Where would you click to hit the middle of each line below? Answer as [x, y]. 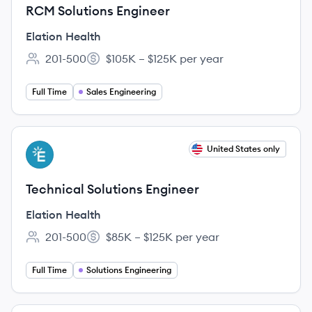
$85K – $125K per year [163, 237]
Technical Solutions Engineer [112, 189]
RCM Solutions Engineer [98, 11]
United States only [243, 149]
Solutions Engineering [129, 270]
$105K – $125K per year [165, 58]
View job [47, 148]
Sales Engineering [121, 92]
